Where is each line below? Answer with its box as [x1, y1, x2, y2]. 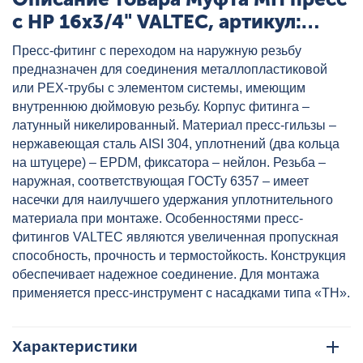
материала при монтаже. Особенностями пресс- [12, 211, 303, 225]
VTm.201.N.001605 [12, 32, 190, 56]
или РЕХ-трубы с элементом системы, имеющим [12, 80, 305, 95]
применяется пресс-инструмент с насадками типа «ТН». [12, 285, 350, 300]
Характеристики [12, 338, 138, 356]
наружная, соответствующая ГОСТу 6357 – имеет [12, 173, 309, 188]
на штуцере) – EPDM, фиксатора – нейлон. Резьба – [12, 155, 326, 169]
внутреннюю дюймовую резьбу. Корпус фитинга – [12, 99, 310, 113]
